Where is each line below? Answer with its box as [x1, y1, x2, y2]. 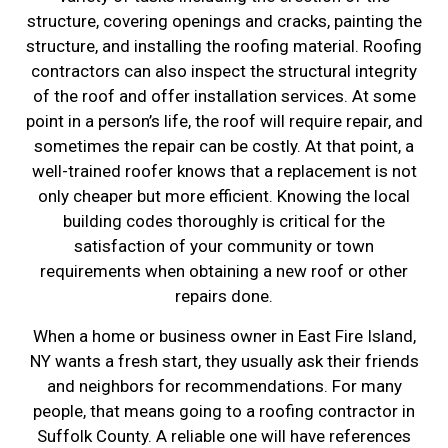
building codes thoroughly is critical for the [63, 211, 385, 232]
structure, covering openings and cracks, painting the [26, 11, 422, 32]
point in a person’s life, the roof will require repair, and [25, 111, 423, 132]
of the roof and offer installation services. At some [32, 86, 416, 107]
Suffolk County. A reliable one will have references [37, 425, 411, 446]
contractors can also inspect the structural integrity [31, 61, 417, 82]
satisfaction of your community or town [74, 236, 374, 257]
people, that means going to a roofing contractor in [33, 400, 415, 421]
